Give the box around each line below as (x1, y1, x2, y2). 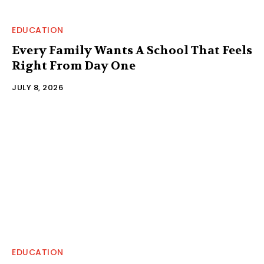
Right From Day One (12, 58, 136, 74)
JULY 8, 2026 (12, 82, 63, 94)
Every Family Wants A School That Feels (12, 43, 252, 58)
